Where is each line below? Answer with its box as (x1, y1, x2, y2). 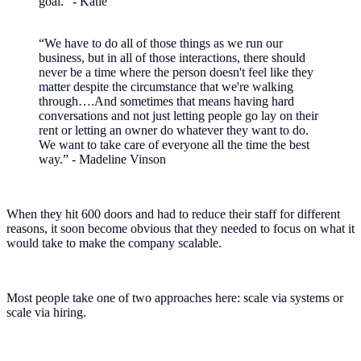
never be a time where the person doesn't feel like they (39, 64, 313, 79)
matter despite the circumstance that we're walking (39, 79, 293, 93)
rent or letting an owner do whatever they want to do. (39, 122, 309, 137)
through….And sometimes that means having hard (39, 93, 294, 108)
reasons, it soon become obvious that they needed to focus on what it (6, 221, 355, 235)
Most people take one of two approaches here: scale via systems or (6, 290, 343, 305)
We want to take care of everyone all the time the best (39, 137, 309, 151)
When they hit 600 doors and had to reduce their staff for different (6, 206, 340, 221)
